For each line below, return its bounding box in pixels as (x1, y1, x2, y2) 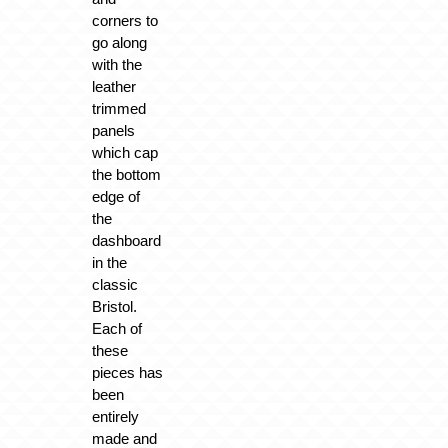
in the (91, 254, 127, 272)
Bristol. (91, 298, 137, 316)
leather (91, 78, 136, 96)
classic (91, 276, 138, 294)
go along (91, 34, 147, 52)
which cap (91, 144, 158, 162)
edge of (91, 188, 140, 206)
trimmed (91, 100, 146, 118)
